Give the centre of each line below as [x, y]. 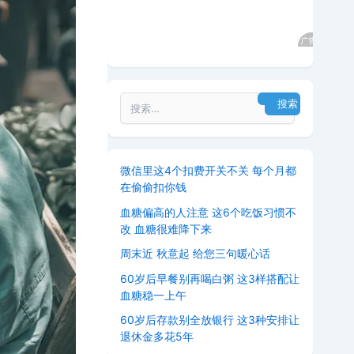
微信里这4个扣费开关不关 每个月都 [208, 170]
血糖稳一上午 [153, 295]
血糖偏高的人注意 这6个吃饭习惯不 [208, 212]
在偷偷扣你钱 [153, 187]
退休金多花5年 [157, 336]
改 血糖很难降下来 [166, 228]
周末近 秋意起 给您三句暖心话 [195, 253]
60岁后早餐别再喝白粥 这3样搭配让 [210, 278]
